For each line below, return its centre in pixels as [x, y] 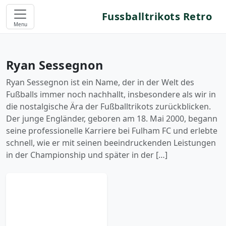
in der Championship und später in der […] [87, 155]
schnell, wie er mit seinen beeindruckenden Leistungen [111, 143]
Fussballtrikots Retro [157, 16]
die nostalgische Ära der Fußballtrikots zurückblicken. [108, 106]
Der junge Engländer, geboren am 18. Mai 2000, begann [112, 119]
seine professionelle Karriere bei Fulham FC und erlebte [112, 131]
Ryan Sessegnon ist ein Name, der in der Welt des [100, 82]
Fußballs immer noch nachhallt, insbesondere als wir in [111, 94]
